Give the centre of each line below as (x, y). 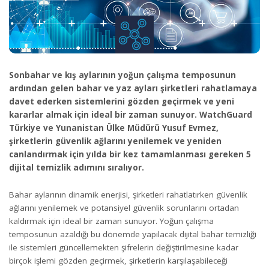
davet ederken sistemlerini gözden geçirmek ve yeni (122, 101)
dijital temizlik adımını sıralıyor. (77, 168)
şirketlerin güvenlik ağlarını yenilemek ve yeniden (115, 141)
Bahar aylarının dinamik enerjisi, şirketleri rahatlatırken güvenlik (128, 194)
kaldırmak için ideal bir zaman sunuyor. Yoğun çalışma (111, 221)
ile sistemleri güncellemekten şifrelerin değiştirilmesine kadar (124, 247)
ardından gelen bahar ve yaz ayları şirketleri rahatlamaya (133, 88)
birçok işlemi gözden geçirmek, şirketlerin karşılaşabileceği (118, 260)
